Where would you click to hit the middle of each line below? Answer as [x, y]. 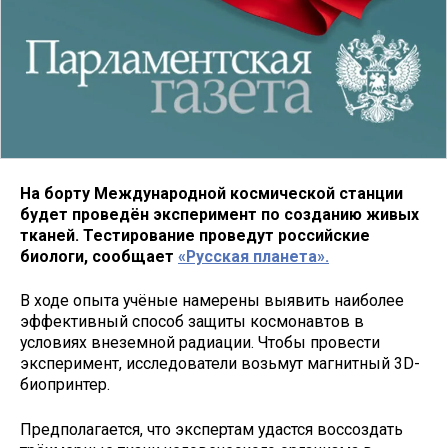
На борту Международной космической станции [211, 193]
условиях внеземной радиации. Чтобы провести [200, 343]
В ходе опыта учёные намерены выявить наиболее [212, 301]
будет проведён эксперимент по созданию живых [219, 214]
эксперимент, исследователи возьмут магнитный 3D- [220, 364]
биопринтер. [65, 385]
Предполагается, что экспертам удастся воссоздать [211, 430]
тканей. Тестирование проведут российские [195, 235]
